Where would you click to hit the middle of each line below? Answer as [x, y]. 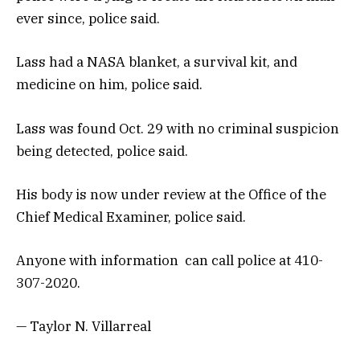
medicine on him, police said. [109, 85]
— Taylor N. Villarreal [84, 327]
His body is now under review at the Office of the [171, 194]
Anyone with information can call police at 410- [170, 260]
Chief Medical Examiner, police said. [131, 217]
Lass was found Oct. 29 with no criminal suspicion [178, 128]
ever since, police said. [88, 19]
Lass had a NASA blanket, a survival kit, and [157, 62]
